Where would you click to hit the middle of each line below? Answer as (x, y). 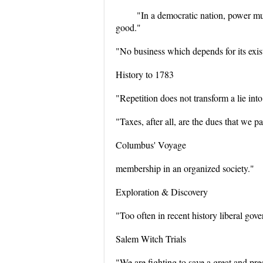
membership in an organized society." (185, 168)
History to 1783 (145, 74)
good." (128, 27)
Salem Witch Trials (151, 239)
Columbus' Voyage (151, 145)
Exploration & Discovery (162, 192)
